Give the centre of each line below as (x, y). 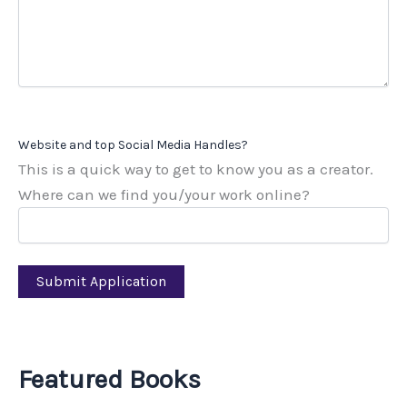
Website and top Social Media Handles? (133, 145)
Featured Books (109, 379)
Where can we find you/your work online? (164, 195)
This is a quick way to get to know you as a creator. (196, 169)
